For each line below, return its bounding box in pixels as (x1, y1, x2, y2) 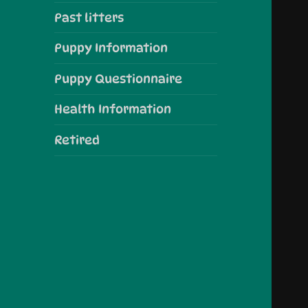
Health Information (54, 102, 172, 117)
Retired (54, 133, 100, 148)
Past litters (54, 10, 124, 25)
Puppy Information (54, 41, 168, 56)
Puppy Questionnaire (54, 71, 183, 86)
